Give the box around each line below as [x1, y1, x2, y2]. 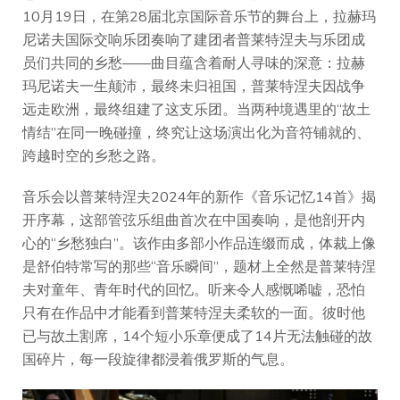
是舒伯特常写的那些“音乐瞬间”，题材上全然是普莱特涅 [22, 257, 376, 278]
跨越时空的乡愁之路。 [22, 146, 165, 167]
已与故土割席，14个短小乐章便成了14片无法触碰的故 [22, 327, 372, 347]
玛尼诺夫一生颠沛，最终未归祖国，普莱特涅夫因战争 [22, 77, 365, 97]
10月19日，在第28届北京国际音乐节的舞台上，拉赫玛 [22, 7, 376, 28]
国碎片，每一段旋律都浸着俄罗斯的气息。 [22, 350, 294, 371]
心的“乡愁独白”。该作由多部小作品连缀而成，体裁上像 [22, 234, 376, 254]
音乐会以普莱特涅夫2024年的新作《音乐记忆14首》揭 [22, 187, 376, 208]
